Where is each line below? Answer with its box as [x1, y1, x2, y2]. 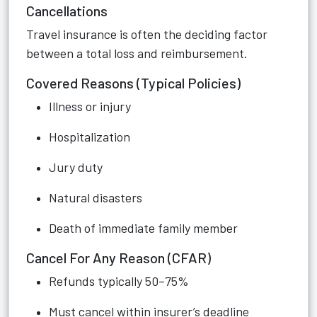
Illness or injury [49, 98, 131, 114]
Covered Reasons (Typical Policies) [26, 74, 241, 91]
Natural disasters [49, 190, 142, 205]
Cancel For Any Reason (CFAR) [26, 249, 211, 266]
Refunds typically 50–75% [49, 273, 189, 289]
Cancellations [26, 2, 108, 19]
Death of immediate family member [49, 220, 238, 236]
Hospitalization [49, 129, 130, 144]
